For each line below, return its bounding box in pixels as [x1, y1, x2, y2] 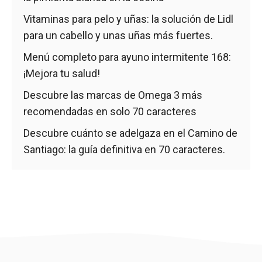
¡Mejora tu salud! [23, 67, 100, 80]
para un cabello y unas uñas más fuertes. [23, 29, 213, 42]
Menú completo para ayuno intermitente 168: [23, 51, 231, 63]
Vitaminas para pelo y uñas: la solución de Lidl [23, 13, 233, 25]
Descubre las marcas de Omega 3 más [23, 89, 202, 101]
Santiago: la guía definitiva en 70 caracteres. [23, 143, 225, 156]
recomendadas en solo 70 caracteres [23, 105, 196, 118]
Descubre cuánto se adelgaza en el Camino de [23, 127, 237, 139]
